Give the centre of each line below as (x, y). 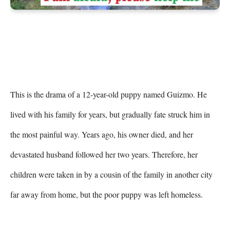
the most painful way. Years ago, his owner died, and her (102, 134)
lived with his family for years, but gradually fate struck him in (110, 114)
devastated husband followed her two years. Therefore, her (104, 154)
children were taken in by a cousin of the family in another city (111, 174)
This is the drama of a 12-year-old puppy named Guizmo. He (109, 94)
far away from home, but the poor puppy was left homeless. (107, 194)
